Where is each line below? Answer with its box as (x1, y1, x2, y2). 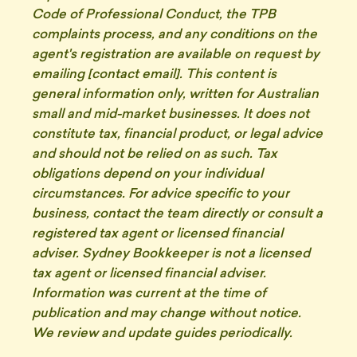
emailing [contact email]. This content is (32, 69, 277, 81)
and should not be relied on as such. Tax (32, 148, 277, 161)
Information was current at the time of (32, 288, 266, 300)
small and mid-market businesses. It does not (32, 108, 309, 121)
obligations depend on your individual (32, 168, 263, 181)
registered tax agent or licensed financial (32, 228, 283, 241)
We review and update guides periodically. (32, 328, 292, 340)
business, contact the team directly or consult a (32, 208, 323, 221)
